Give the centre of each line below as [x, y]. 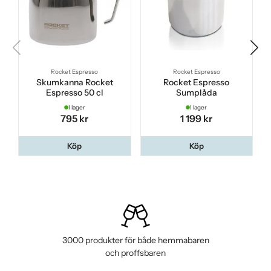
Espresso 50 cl [74, 93]
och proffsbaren [135, 253]
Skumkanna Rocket [74, 83]
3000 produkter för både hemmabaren [135, 240]
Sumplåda [196, 93]
